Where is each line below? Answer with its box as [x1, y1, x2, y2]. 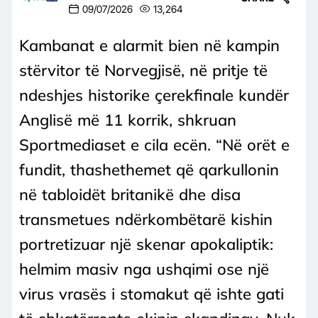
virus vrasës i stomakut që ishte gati [19, 283, 284, 304]
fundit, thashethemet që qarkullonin [19, 159, 279, 180]
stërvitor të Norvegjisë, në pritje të [19, 60, 268, 80]
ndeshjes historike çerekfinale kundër [19, 84, 289, 105]
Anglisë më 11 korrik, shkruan [19, 109, 236, 130]
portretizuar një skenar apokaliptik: [19, 234, 273, 254]
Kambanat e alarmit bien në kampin [19, 35, 280, 55]
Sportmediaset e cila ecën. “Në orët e [19, 134, 290, 155]
